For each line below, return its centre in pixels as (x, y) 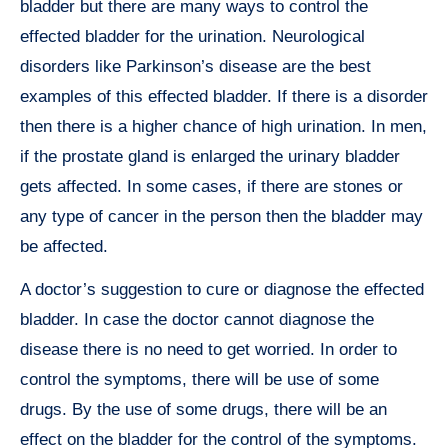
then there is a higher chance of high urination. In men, (223, 127)
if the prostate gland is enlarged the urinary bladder (210, 157)
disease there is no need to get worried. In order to (208, 350)
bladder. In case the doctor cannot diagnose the (197, 320)
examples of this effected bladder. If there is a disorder (224, 97)
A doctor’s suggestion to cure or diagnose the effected (222, 290)
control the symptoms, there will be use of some (199, 380)
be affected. (64, 247)
